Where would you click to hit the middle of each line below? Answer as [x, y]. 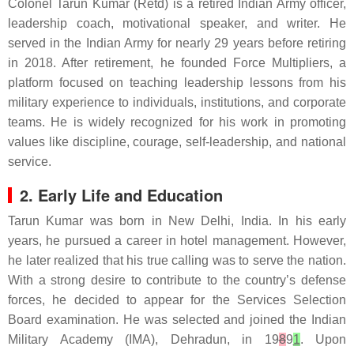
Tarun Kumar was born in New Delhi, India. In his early [177, 221]
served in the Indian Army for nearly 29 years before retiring [177, 43]
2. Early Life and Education [121, 195]
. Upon [323, 339]
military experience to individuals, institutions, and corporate [177, 102]
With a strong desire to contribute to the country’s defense [177, 280]
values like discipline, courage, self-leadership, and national [177, 142]
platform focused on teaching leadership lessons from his [177, 83]
